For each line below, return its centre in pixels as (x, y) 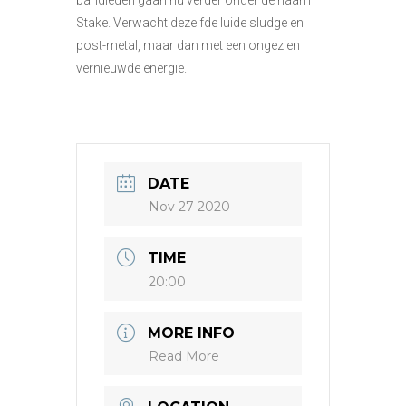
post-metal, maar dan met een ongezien (188, 46)
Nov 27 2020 (189, 207)
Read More (184, 357)
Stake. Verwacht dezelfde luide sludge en (190, 23)
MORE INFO (191, 333)
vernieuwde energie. (131, 68)
